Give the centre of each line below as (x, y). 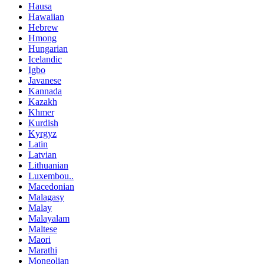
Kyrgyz (42, 134)
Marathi (43, 250)
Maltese (43, 229)
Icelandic (45, 60)
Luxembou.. (51, 176)
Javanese (45, 81)
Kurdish (43, 123)
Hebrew (43, 28)
